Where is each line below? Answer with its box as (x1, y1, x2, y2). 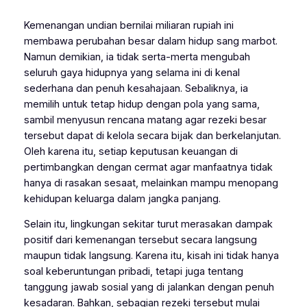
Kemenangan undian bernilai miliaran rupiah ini (23, 19, 234, 32)
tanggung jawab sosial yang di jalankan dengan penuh (23, 281, 274, 294)
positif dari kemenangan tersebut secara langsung (23, 234, 257, 247)
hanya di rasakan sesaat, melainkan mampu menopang (23, 176, 278, 189)
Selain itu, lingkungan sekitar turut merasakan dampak (23, 218, 273, 231)
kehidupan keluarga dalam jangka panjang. (23, 192, 221, 205)
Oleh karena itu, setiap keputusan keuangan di (23, 145, 238, 158)
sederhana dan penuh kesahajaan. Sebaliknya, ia (23, 82, 248, 95)
